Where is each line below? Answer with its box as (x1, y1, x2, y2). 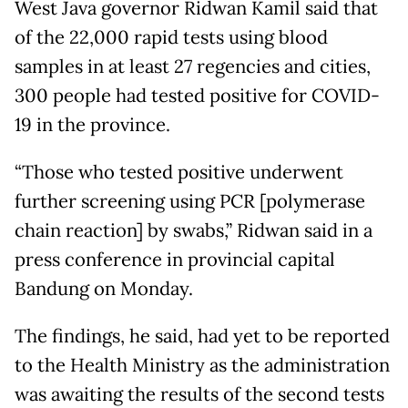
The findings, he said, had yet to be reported (15, 323, 390, 348)
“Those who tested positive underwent (15, 159, 343, 184)
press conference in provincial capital (15, 247, 335, 271)
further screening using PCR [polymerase (15, 189, 365, 213)
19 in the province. (15, 112, 170, 137)
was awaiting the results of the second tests (15, 382, 384, 406)
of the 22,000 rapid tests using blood (15, 25, 328, 49)
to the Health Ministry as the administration (15, 352, 390, 377)
